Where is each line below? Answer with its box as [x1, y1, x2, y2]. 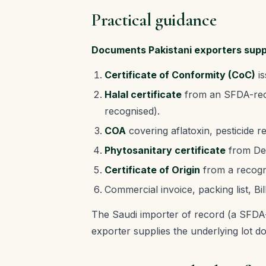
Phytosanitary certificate [104, 144, 226, 156]
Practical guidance [91, 9, 217, 31]
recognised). [104, 105, 160, 117]
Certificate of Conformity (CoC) [104, 69, 255, 81]
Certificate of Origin [104, 164, 200, 176]
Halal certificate [104, 88, 182, 100]
